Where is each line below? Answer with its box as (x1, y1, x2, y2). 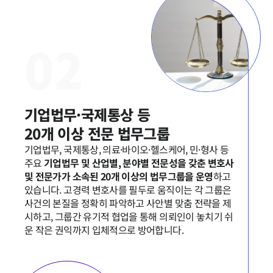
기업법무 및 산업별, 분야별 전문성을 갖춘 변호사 (44, 155, 234, 170)
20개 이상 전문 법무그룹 (24, 122, 170, 144)
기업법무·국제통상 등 (24, 104, 154, 125)
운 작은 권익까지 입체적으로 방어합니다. (24, 222, 183, 237)
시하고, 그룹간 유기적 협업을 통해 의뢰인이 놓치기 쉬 (24, 209, 233, 224)
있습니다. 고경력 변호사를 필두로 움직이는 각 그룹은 (24, 182, 232, 197)
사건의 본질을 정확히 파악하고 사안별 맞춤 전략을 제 (24, 196, 232, 210)
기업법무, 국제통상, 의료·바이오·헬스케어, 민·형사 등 (24, 142, 229, 157)
